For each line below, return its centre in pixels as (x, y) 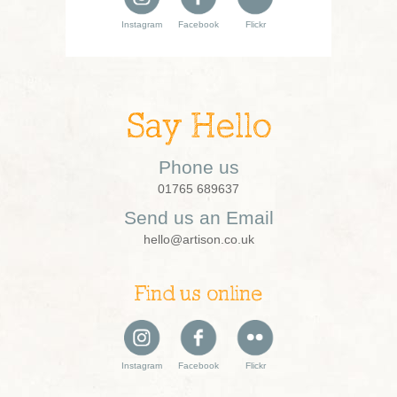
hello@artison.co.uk (198, 239)
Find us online (198, 295)
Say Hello (198, 128)
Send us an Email (198, 218)
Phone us (198, 167)
